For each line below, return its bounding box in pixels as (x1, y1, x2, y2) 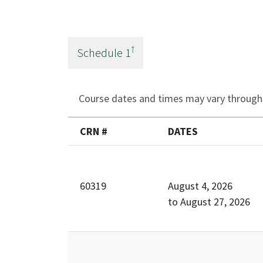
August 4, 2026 (167, 179, 232, 193)
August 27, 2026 (180, 195, 250, 209)
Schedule (76, 45, 125, 60)
